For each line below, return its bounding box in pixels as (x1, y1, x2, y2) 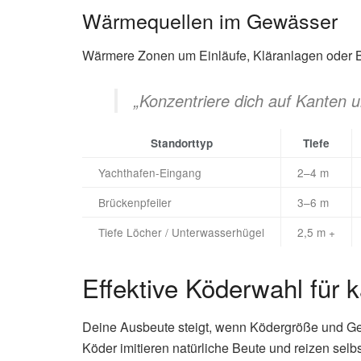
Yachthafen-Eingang (98, 164, 201, 180)
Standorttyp (150, 135, 213, 151)
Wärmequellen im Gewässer (82, 6, 338, 35)
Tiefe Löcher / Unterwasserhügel (98, 223, 264, 240)
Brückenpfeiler (98, 193, 172, 210)
